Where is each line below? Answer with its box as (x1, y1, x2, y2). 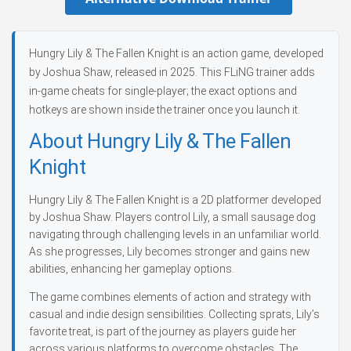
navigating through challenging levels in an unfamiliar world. (29, 228, 321, 241)
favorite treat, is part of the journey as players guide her (29, 325, 296, 338)
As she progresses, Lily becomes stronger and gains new (29, 245, 310, 258)
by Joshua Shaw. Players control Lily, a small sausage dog (29, 211, 316, 223)
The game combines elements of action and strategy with (29, 291, 311, 303)
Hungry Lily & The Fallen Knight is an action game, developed (29, 47, 324, 60)
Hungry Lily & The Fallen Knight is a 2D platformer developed (29, 194, 321, 206)
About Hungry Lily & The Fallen (29, 129, 291, 153)
